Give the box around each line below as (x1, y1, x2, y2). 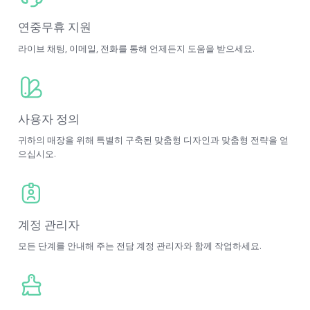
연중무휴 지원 (17, 20, 91, 35)
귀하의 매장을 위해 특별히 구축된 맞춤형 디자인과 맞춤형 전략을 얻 (17, 135, 289, 146)
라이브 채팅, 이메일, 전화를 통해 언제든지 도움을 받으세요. (17, 43, 255, 54)
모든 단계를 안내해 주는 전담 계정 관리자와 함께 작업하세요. (17, 241, 262, 252)
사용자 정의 (17, 111, 80, 126)
